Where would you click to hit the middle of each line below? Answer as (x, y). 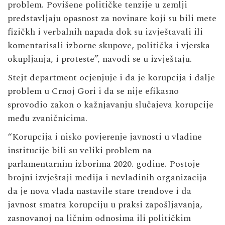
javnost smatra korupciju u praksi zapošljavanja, (105, 204)
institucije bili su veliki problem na (80, 150)
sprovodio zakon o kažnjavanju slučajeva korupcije (110, 104)
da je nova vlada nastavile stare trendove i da (99, 191)
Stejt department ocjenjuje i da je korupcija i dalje (111, 77)
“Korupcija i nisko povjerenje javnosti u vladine (105, 137)
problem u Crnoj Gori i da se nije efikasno (93, 91)
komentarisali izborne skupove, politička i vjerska (109, 45)
